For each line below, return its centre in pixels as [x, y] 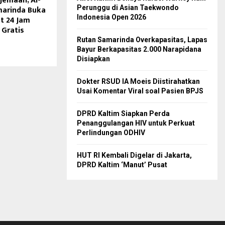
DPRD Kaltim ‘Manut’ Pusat [122, 165]
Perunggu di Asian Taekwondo [128, 8]
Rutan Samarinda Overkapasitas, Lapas [142, 40]
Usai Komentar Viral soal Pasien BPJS [140, 91]
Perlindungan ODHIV [111, 133]
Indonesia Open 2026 [111, 17]
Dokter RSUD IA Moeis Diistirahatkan [138, 82]
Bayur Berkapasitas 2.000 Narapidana [139, 49]
